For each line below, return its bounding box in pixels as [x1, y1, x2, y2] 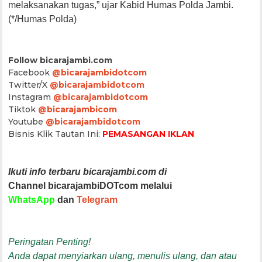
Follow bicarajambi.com [8, 54, 113, 65]
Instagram [8, 91, 54, 102]
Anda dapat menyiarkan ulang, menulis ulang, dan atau [8, 250, 237, 261]
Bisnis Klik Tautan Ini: [8, 128, 103, 139]
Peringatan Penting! [8, 236, 91, 247]
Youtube [8, 116, 46, 127]
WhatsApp [8, 194, 56, 205]
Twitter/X [8, 79, 50, 90]
